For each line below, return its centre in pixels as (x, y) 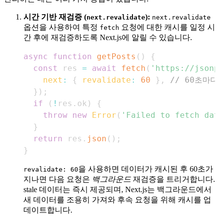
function (72, 56)
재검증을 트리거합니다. (173, 179)
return (48, 138)
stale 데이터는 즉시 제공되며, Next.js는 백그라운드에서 (118, 189)
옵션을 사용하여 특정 (62, 27)
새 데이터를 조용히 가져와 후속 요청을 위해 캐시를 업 (117, 199)
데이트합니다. (48, 210)
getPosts (116, 56)
